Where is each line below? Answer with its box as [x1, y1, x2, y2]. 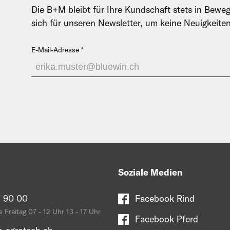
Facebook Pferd [135, 213, 198, 225]
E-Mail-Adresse [31, 45, 79, 55]
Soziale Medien [118, 166, 183, 179]
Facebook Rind [135, 193, 195, 205]
